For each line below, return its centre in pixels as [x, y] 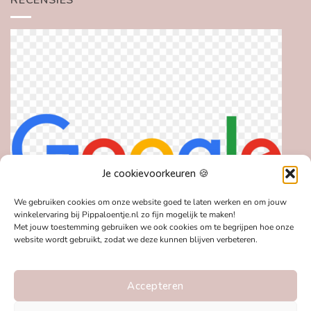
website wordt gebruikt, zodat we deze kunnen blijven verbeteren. [136, 239]
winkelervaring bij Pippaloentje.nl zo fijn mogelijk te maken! [126, 214]
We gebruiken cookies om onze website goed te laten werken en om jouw [150, 202]
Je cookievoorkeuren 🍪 [155, 173]
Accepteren [155, 286]
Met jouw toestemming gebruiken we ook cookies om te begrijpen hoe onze [154, 227]
